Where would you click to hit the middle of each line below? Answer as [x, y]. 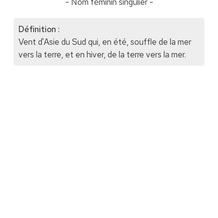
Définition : [39, 29]
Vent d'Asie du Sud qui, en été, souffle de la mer [105, 42]
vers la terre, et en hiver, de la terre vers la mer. [102, 55]
